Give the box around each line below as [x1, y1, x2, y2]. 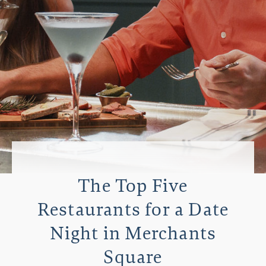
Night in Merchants [49, 223, 217, 245]
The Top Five [78, 176, 188, 197]
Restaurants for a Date [37, 199, 229, 221]
